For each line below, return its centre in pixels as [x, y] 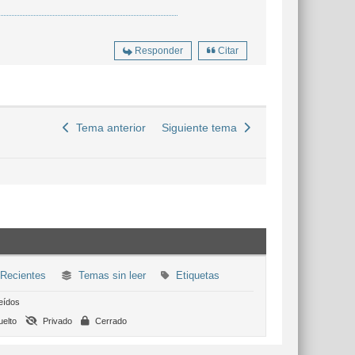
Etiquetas [197, 275]
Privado [56, 321]
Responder [159, 51]
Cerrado [110, 321]
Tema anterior [108, 128]
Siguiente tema [202, 128]
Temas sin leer [112, 275]
